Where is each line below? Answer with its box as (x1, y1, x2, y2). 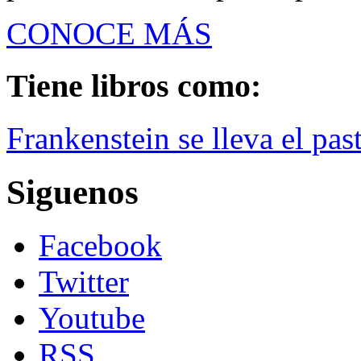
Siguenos (6, 172, 139, 211)
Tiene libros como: (6, 67, 261, 104)
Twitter (39, 264, 129, 300)
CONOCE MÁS (6, 16, 212, 52)
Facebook (39, 228, 162, 263)
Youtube (39, 301, 145, 336)
